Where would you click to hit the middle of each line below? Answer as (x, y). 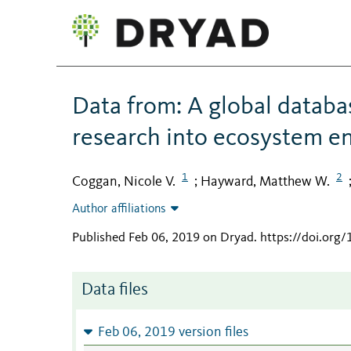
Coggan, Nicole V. (124, 181)
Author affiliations (119, 210)
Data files (115, 291)
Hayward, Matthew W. (265, 181)
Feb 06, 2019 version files (173, 333)
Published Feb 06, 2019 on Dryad (163, 238)
